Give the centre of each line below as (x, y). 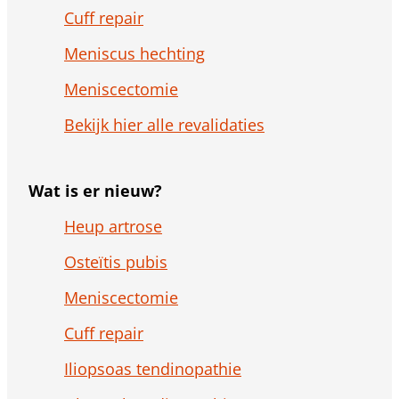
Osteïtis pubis (116, 262)
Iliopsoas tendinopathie (153, 369)
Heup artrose (113, 227)
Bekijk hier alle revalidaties (164, 125)
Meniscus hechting (134, 54)
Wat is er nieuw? (95, 191)
